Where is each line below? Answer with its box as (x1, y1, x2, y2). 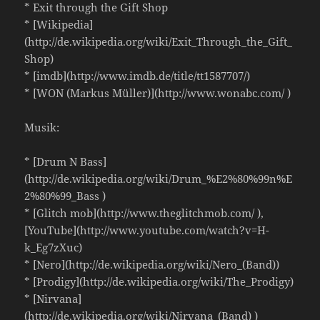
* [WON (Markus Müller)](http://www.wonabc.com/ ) (24, 86, 291, 101)
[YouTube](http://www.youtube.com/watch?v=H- (24, 223, 270, 238)
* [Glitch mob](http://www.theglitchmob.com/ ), (24, 206, 264, 221)
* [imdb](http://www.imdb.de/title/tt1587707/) (24, 69, 251, 84)
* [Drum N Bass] (24, 154, 107, 169)
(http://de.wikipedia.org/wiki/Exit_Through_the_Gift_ (24, 34, 293, 49)
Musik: (24, 120, 60, 135)
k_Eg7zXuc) (24, 240, 83, 255)
